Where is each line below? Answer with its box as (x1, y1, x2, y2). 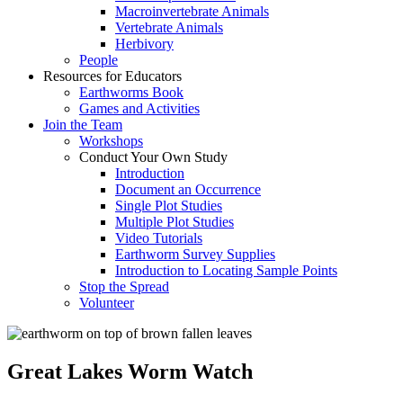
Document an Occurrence (115, 181, 261, 197)
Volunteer (79, 294, 134, 310)
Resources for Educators (43, 67, 182, 84)
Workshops (79, 132, 143, 148)
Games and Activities (79, 100, 200, 116)
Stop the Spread (79, 278, 169, 294)
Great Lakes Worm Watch (7, 359, 253, 383)
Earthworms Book (79, 84, 184, 100)
